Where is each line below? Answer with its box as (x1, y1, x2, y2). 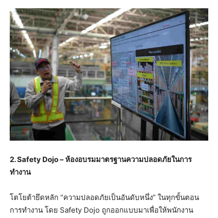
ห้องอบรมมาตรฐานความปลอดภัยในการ (65, 155, 192, 164)
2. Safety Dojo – (10, 155, 65, 164)
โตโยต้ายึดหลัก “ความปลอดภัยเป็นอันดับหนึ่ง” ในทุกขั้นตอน (10, 193, 199, 202)
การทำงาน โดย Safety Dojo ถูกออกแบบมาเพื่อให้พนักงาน (10, 205, 193, 215)
